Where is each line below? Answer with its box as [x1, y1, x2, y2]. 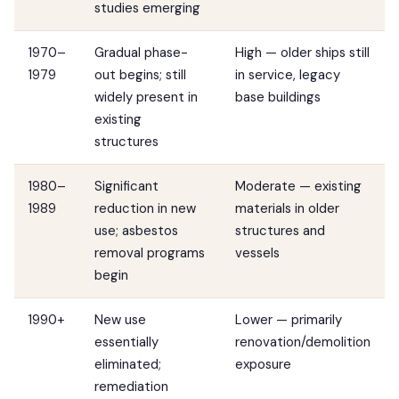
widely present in [94, 88, 198, 106]
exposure [235, 355, 291, 373]
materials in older [235, 199, 339, 217]
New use [94, 311, 146, 329]
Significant [94, 177, 159, 195]
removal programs [94, 244, 205, 262]
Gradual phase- [94, 44, 188, 61]
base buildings [235, 88, 321, 106]
